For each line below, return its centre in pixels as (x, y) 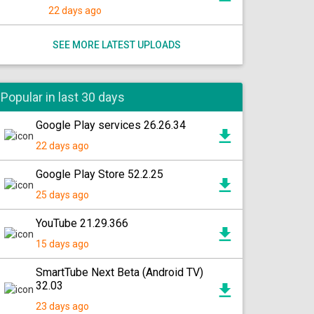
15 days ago (62, 244)
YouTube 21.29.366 (82, 223)
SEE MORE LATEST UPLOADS (116, 45)
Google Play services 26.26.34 (111, 125)
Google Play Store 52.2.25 (100, 174)
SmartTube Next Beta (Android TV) (120, 272)
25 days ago (62, 195)
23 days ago (62, 306)
